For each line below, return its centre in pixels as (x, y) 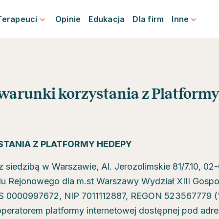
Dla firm (148, 19)
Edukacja (107, 19)
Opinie (68, 19)
